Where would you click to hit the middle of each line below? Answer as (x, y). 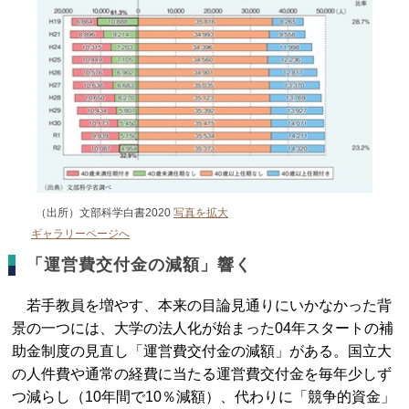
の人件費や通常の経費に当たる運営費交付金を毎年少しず (202, 373)
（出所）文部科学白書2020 (105, 212)
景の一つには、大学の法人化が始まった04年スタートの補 (203, 328)
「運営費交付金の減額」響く (140, 264)
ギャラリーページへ (80, 233)
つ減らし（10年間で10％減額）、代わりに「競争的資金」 (204, 396)
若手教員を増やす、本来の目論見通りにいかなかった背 (202, 305)
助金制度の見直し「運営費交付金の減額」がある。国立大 (202, 351)
